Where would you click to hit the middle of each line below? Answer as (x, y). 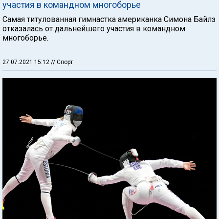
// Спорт (62, 62)
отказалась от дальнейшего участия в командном (94, 28)
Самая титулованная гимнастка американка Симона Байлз (109, 19)
